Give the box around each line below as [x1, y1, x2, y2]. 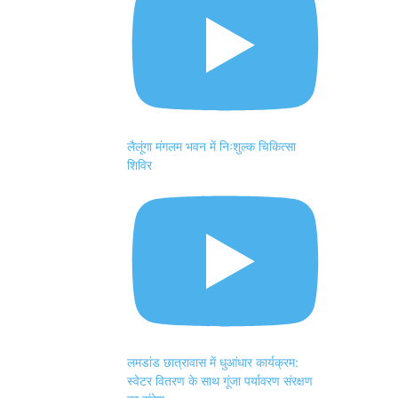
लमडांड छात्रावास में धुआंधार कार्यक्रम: [127, 354, 298, 370]
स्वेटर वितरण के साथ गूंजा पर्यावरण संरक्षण [127, 373, 313, 389]
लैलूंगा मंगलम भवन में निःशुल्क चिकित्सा [127, 138, 296, 154]
